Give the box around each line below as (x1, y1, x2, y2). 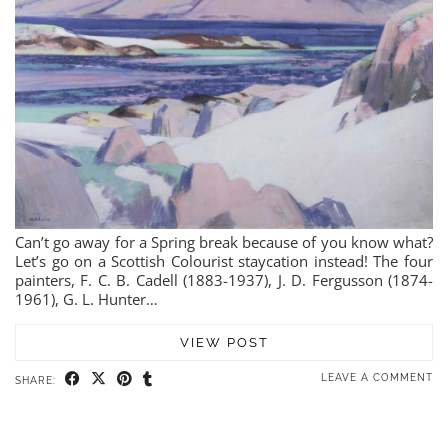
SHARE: (15, 374, 60, 386)
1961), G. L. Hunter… (15, 288, 158, 309)
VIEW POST (179, 334, 269, 350)
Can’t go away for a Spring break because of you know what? (15, 231, 433, 252)
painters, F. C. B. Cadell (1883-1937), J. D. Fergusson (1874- (15, 269, 433, 290)
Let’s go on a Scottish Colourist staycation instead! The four (15, 250, 433, 271)
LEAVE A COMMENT (321, 371, 433, 383)
